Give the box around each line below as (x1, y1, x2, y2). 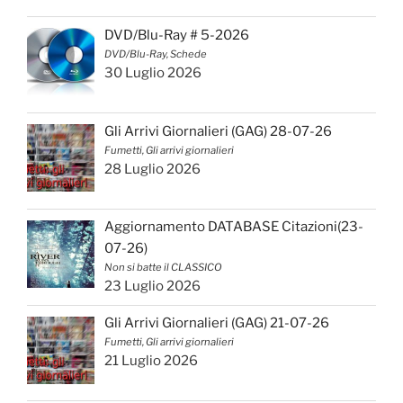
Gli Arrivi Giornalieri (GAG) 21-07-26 (104, 315, 330, 332)
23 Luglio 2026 (104, 278, 201, 295)
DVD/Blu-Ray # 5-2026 (104, 26, 250, 43)
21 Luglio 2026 (104, 353, 199, 370)
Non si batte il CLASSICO (104, 261, 223, 274)
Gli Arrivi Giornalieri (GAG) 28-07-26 (104, 122, 333, 139)
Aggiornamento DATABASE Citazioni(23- (104, 219, 364, 236)
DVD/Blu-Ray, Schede (104, 47, 208, 60)
